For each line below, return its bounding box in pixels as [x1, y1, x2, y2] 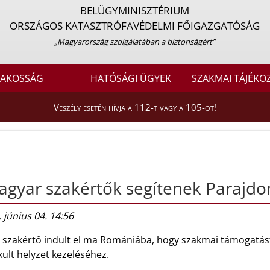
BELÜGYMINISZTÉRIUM [80, 4, 190, 17]
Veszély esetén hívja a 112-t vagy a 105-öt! [54, 101, 216, 114]
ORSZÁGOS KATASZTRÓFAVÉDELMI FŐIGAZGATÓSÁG [10, 19, 260, 33]
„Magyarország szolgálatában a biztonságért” [54, 36, 216, 47]
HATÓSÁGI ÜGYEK [90, 72, 172, 86]
